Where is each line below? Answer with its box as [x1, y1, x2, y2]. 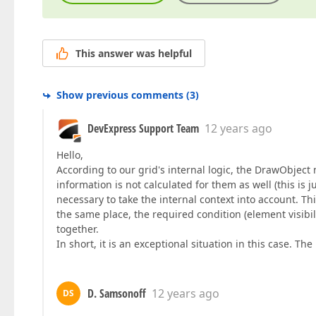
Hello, [56, 148, 83, 162]
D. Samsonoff [87, 286, 146, 302]
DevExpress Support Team [87, 121, 199, 137]
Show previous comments [56, 88, 183, 102]
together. [56, 222, 99, 236]
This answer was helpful [75, 47, 192, 61]
